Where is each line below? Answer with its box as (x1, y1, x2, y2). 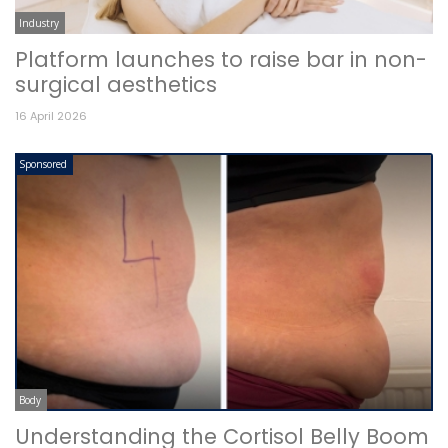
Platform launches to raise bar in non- (15, 45, 427, 75)
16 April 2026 (15, 108, 87, 125)
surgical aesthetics (15, 70, 217, 100)
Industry (19, 16, 59, 31)
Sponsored (19, 157, 67, 172)
